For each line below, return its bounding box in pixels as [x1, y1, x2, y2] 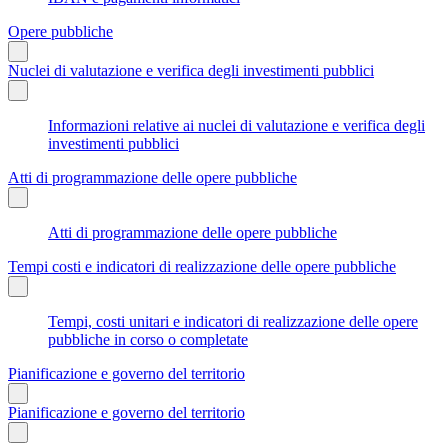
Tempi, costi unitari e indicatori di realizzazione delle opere [48, 312, 418, 330]
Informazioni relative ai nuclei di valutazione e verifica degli [48, 116, 425, 134]
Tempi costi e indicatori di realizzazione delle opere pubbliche [8, 257, 396, 275]
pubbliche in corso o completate [48, 330, 248, 348]
